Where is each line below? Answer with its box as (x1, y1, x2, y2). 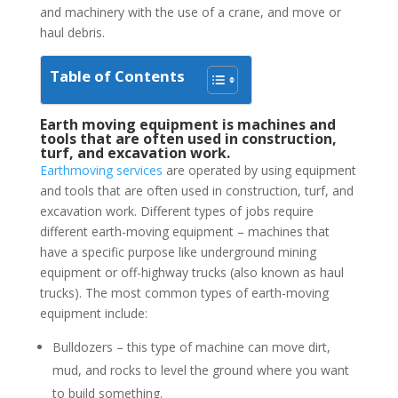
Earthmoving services (39, 162, 163, 179)
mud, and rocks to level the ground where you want (52, 362, 349, 378)
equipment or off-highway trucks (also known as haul (39, 264, 344, 281)
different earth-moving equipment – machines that (39, 223, 330, 240)
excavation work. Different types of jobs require (39, 203, 314, 219)
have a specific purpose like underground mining (39, 243, 316, 260)
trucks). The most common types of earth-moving (39, 284, 329, 301)
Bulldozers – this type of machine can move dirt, (52, 338, 330, 355)
